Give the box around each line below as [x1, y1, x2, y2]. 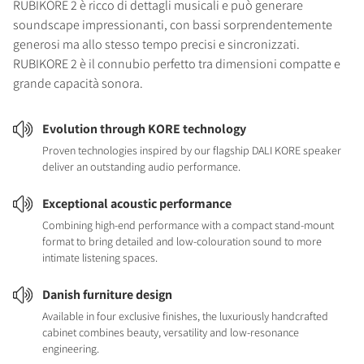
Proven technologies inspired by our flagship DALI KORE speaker [42, 143, 341, 158]
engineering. [42, 341, 99, 356]
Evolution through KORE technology [42, 120, 246, 137]
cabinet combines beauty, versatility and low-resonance [42, 325, 299, 340]
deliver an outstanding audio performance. [42, 159, 240, 174]
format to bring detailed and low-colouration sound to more [42, 234, 322, 249]
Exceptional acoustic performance [42, 195, 232, 212]
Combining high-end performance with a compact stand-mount [42, 218, 334, 232]
